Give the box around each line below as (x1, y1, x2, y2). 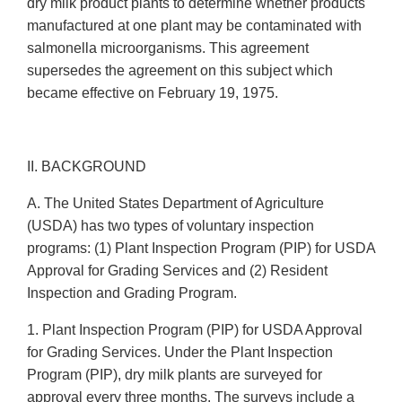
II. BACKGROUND (27, 159, 146, 175)
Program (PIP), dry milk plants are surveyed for (27, 367, 322, 383)
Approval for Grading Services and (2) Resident (27, 263, 328, 279)
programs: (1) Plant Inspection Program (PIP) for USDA (27, 240, 375, 257)
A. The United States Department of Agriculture (27, 196, 324, 212)
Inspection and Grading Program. (27, 285, 237, 301)
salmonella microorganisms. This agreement (27, 40, 309, 57)
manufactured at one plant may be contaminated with (27, 18, 362, 34)
